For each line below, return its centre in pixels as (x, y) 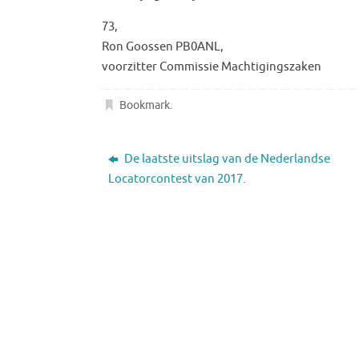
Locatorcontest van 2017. (177, 179)
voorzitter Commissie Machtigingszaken (212, 67)
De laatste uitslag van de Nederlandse (226, 159)
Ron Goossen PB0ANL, (163, 46)
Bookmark (145, 105)
